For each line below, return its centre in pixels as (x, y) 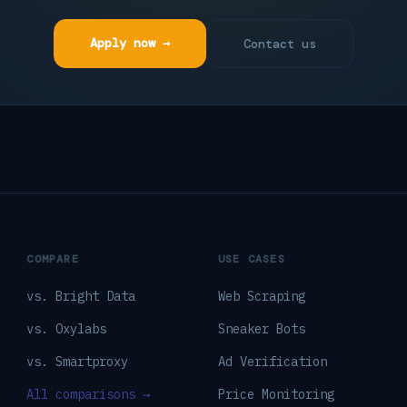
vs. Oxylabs (67, 329)
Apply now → (130, 43)
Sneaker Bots (261, 329)
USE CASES (251, 259)
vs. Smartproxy (78, 362)
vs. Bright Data (81, 296)
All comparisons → (89, 394)
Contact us (280, 44)
